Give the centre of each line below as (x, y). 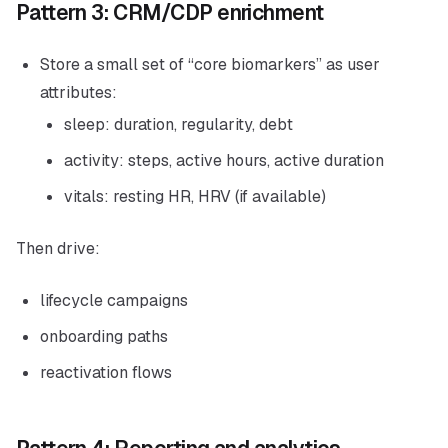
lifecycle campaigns (114, 300)
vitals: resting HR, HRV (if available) (195, 196)
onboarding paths (104, 336)
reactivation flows (106, 372)
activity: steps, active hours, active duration (224, 160)
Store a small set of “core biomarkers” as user (210, 64)
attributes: (78, 92)
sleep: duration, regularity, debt (178, 124)
